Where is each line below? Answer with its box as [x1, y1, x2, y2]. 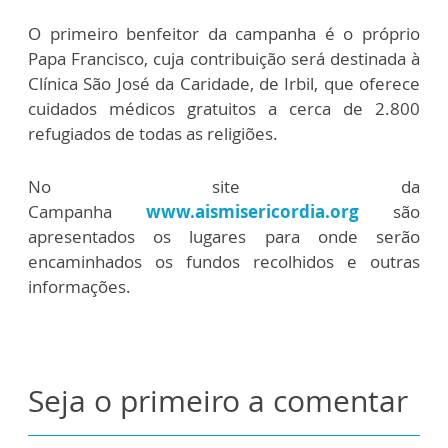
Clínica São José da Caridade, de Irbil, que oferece [28, 72, 420, 95]
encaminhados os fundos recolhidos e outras [28, 250, 420, 273]
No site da [28, 175, 420, 198]
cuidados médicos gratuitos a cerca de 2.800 [28, 97, 420, 120]
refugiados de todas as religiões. [28, 122, 278, 145]
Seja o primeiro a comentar [28, 380, 408, 421]
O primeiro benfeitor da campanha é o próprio [28, 22, 420, 45]
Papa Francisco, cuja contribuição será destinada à [28, 47, 420, 70]
